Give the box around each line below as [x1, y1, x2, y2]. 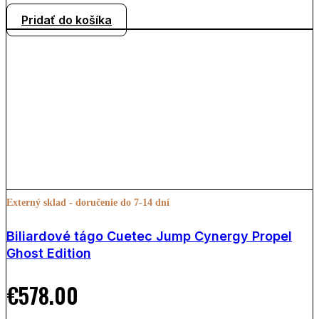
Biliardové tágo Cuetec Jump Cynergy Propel [6, 228, 292, 244]
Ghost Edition [6, 245, 91, 261]
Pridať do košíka [21, 12, 112, 27]
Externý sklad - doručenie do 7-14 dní [6, 197, 169, 208]
